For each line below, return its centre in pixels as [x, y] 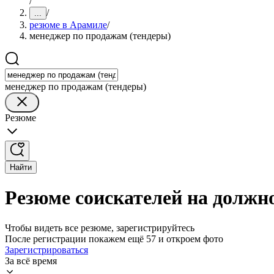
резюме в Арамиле [68, 25]
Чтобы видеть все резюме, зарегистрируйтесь [100, 228]
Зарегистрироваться [46, 250]
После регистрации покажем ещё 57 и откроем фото [114, 239]
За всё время [31, 261]
